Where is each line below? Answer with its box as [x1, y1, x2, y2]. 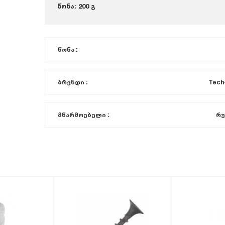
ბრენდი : [58, 78, 87, 86]
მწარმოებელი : [58, 111, 109, 119]
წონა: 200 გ [57, 2, 95, 10]
